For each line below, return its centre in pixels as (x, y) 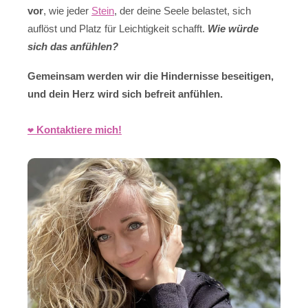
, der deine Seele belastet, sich (183, 11)
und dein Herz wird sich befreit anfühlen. (125, 93)
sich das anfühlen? (73, 47)
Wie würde (233, 29)
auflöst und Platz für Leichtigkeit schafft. (118, 29)
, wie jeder (67, 11)
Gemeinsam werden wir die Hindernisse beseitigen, (151, 76)
